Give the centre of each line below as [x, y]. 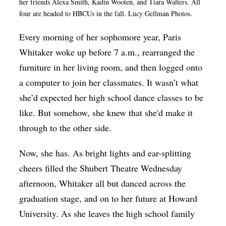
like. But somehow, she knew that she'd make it [106, 113]
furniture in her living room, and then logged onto [111, 67]
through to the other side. [67, 128]
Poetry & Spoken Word [48, 32]
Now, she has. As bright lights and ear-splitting [105, 153]
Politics [19, 51]
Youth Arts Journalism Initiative [60, 185]
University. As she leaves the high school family [107, 214]
